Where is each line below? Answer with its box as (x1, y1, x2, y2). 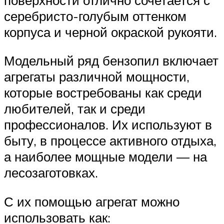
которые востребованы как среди (4, 84, 202, 101)
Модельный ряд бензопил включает (4, 52, 218, 69)
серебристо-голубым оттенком (4, 7, 186, 24)
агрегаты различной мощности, (4, 68, 189, 85)
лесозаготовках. (4, 164, 98, 181)
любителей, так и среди (4, 100, 145, 117)
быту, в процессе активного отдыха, (4, 132, 216, 149)
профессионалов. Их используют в (4, 116, 212, 133)
